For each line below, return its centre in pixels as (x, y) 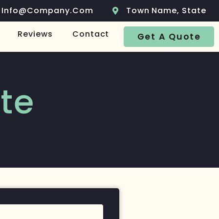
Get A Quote (169, 37)
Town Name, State (166, 11)
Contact (91, 34)
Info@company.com (47, 11)
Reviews (35, 34)
